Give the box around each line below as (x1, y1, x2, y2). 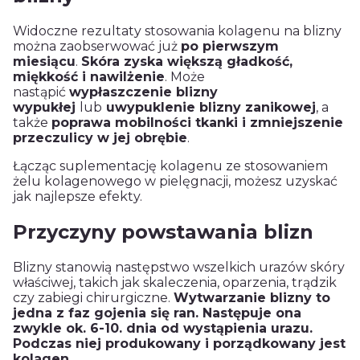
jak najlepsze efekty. (13, 189, 142, 205)
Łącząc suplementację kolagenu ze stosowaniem (13, 158, 328, 174)
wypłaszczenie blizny (69, 84, 218, 100)
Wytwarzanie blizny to (174, 290, 330, 306)
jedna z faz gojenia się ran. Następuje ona (13, 305, 301, 321)
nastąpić (13, 84, 69, 100)
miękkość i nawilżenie (13, 69, 165, 85)
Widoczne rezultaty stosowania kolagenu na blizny (13, 23, 342, 39)
